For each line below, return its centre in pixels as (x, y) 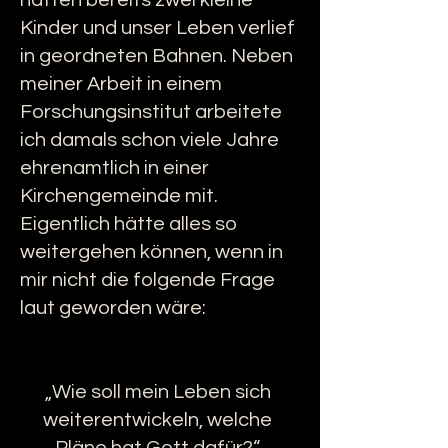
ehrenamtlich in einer (114, 168)
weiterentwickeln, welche (157, 420)
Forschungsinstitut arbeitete (151, 112)
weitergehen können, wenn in (151, 252)
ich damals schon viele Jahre (149, 140)
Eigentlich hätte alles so (128, 224)
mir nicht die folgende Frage (147, 280)
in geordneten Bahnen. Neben (156, 56)
